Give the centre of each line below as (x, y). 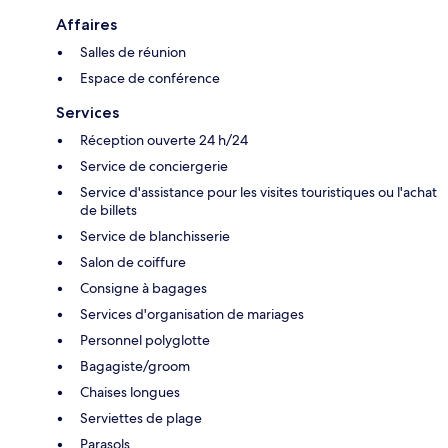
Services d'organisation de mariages (192, 313)
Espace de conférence (150, 77)
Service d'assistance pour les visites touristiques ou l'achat (258, 191)
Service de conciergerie (154, 165)
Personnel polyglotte (145, 339)
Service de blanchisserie (155, 235)
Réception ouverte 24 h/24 (164, 139)
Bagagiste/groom (135, 365)
